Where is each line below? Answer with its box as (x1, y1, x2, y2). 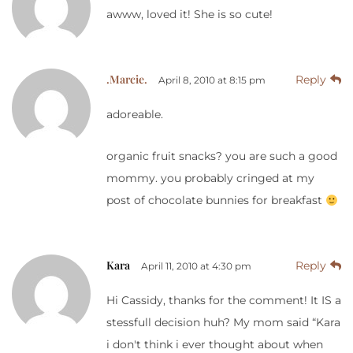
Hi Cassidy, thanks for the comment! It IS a (106, 293, 341, 308)
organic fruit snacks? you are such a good (106, 149, 337, 164)
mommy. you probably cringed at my (106, 171, 314, 186)
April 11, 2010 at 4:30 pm (141, 260, 251, 273)
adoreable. (106, 107, 163, 122)
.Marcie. (106, 72, 147, 87)
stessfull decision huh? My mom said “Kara (106, 315, 340, 330)
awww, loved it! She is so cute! (106, 7, 273, 22)
